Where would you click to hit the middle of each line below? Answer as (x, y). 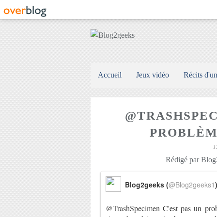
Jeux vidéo (153, 75)
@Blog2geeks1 (192, 185)
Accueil (110, 75)
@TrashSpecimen (133, 208)
